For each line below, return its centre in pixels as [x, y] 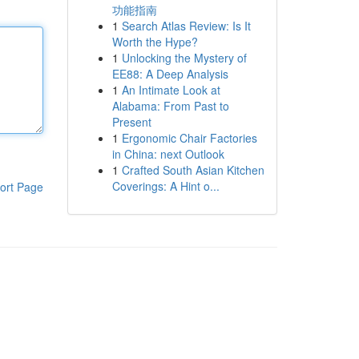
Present [131, 122]
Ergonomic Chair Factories [189, 138]
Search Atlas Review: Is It [186, 26]
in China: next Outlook [168, 154]
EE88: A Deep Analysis [170, 74]
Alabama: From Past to [170, 106]
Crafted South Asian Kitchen [193, 170]
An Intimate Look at [171, 90]
